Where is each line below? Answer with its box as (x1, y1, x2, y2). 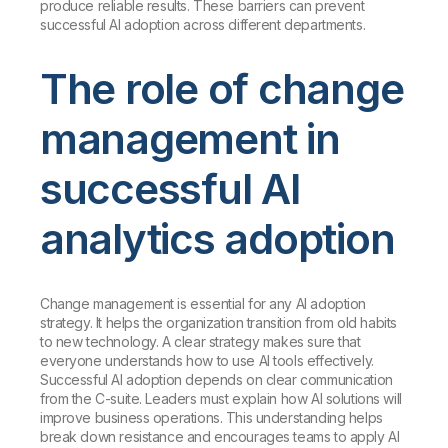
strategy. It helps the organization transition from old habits (40, 313, 397, 331)
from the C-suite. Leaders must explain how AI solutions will (40, 389, 402, 407)
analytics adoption (40, 212, 395, 264)
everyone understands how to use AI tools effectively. (40, 351, 374, 369)
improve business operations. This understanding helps (40, 408, 383, 426)
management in (40, 112, 340, 164)
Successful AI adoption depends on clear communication (40, 370, 393, 388)
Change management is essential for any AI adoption (40, 294, 366, 312)
